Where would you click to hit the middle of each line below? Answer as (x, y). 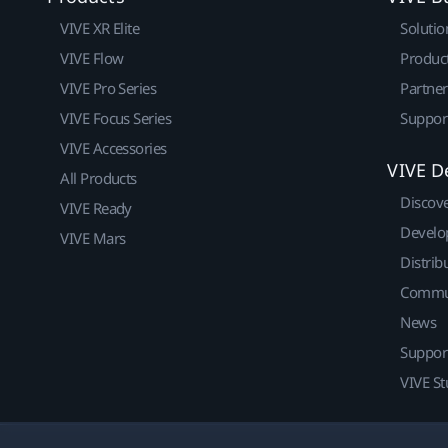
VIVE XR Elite (100, 28)
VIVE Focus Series (116, 118)
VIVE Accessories (113, 148)
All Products (98, 178)
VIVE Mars (93, 238)
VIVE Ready (96, 208)
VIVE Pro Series (108, 88)
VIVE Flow (92, 58)
